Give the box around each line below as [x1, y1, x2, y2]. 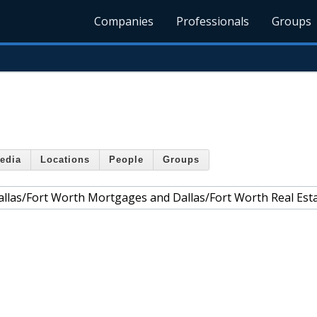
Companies [94, 13, 154, 29]
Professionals [176, 13, 250, 29]
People [109, 154, 144, 166]
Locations [40, 154, 90, 166]
